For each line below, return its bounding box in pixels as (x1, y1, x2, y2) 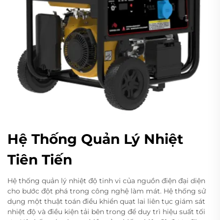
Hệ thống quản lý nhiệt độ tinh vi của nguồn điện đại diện (7, 176, 205, 186)
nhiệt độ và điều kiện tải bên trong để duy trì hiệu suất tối (7, 207, 205, 217)
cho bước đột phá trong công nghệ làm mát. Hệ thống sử (7, 187, 206, 196)
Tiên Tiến (7, 151, 72, 168)
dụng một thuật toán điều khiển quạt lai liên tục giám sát (7, 197, 205, 206)
